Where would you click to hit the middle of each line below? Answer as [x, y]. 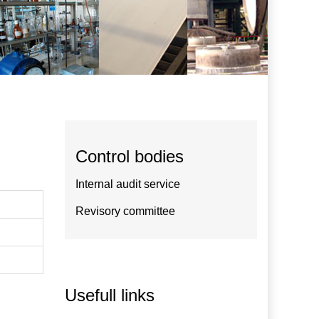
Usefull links [110, 295]
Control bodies [130, 156]
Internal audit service [128, 184]
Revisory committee [125, 211]
